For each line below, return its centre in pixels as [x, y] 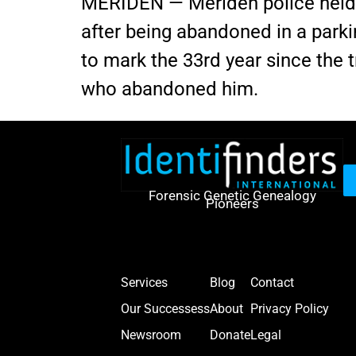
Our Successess [166, 309]
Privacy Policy [290, 309]
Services [145, 283]
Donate [230, 335]
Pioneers [232, 203]
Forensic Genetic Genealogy [232, 195]
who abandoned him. [170, 89]
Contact [273, 283]
